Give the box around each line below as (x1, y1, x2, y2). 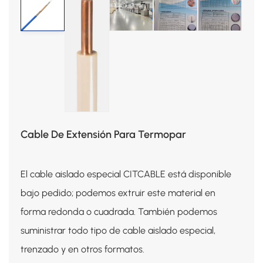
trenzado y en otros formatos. (21, 243, 144, 255)
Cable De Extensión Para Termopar (21, 127, 186, 141)
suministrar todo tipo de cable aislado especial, (21, 224, 215, 236)
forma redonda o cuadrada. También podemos (21, 205, 217, 217)
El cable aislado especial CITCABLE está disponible (21, 168, 231, 180)
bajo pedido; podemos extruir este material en (21, 187, 215, 198)
